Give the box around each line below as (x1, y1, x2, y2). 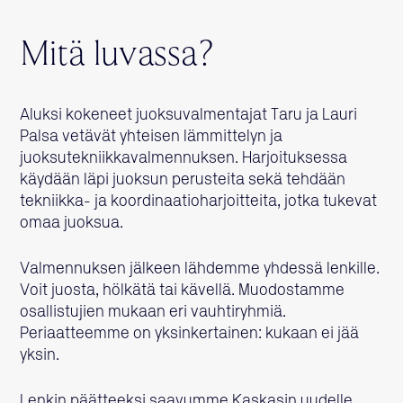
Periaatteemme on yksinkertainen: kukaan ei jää (20, 326, 360, 343)
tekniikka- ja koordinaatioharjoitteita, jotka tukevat (20, 193, 378, 210)
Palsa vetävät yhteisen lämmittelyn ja (20, 129, 283, 146)
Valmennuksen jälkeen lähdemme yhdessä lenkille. (20, 261, 381, 278)
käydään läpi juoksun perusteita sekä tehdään (20, 172, 346, 189)
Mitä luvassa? (20, 38, 215, 75)
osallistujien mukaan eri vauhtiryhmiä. (20, 304, 287, 321)
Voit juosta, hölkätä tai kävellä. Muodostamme (20, 282, 345, 300)
